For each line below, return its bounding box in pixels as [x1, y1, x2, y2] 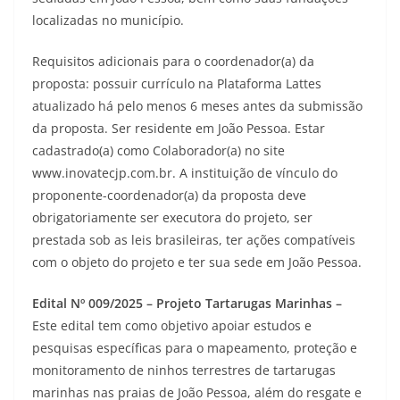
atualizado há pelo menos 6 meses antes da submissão [32, 97, 362, 114]
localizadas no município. [32, 12, 184, 29]
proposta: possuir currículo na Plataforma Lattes [32, 75, 321, 92]
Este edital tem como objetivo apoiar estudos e [32, 317, 312, 334]
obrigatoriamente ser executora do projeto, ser [32, 209, 312, 226]
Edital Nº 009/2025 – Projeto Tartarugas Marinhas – [32, 295, 342, 312]
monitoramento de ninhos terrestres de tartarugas [32, 362, 336, 379]
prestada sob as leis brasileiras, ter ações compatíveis [32, 231, 355, 248]
